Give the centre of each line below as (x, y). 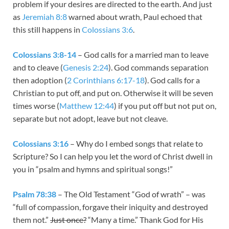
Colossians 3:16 (41, 143)
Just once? (68, 219)
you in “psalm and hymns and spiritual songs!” (93, 169)
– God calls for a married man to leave (142, 54)
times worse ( (36, 105)
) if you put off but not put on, (165, 105)
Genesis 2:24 (86, 67)
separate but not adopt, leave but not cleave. (90, 118)
